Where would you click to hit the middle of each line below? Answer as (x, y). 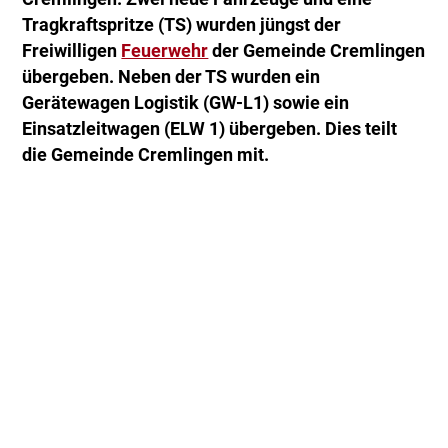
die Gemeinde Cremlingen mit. (146, 155)
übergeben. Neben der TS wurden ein (171, 77)
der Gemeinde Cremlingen (317, 51)
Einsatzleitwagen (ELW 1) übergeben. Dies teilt (210, 129)
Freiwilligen (72, 51)
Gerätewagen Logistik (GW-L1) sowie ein (186, 103)
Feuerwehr (165, 51)
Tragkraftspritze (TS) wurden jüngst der (182, 25)
